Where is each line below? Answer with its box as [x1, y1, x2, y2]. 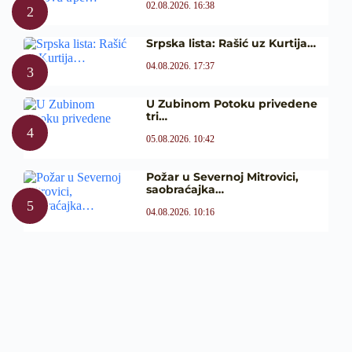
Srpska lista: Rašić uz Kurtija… [145, 35, 316, 50]
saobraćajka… [145, 181, 224, 196]
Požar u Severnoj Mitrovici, [145, 169, 299, 184]
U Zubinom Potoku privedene [145, 96, 317, 111]
